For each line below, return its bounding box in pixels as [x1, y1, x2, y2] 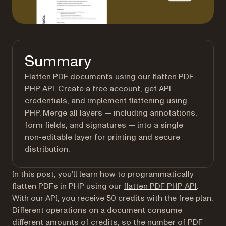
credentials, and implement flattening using [25, 95, 187, 106]
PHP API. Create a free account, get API [25, 83, 171, 94]
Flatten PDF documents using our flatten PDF [25, 71, 194, 82]
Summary [25, 51, 91, 72]
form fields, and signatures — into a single [25, 120, 183, 131]
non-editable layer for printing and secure [25, 132, 180, 143]
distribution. [25, 144, 70, 155]
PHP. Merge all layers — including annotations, [25, 107, 197, 119]
